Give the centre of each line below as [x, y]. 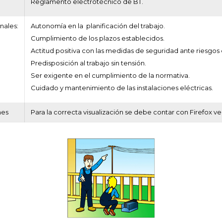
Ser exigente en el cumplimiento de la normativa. [110, 75]
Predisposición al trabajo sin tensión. [88, 63]
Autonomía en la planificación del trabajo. [98, 26]
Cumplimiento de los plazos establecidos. [98, 38]
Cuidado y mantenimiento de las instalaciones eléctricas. [122, 88]
